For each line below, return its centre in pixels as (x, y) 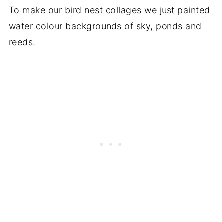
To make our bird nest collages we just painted (109, 10)
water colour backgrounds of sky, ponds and (105, 26)
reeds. (22, 42)
